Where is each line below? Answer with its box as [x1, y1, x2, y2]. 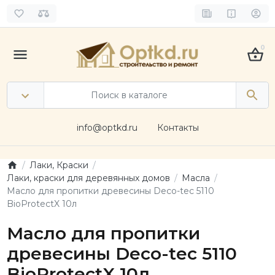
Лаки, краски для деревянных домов [6, 172, 170, 184]
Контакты [157, 122, 199, 133]
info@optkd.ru [76, 122, 137, 133]
